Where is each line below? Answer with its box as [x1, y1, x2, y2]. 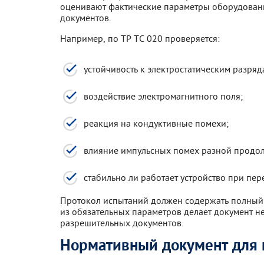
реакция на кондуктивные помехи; [84, 117, 229, 129]
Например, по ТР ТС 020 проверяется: [60, 32, 220, 44]
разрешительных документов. [60, 217, 183, 229]
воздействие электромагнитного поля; [84, 90, 243, 102]
